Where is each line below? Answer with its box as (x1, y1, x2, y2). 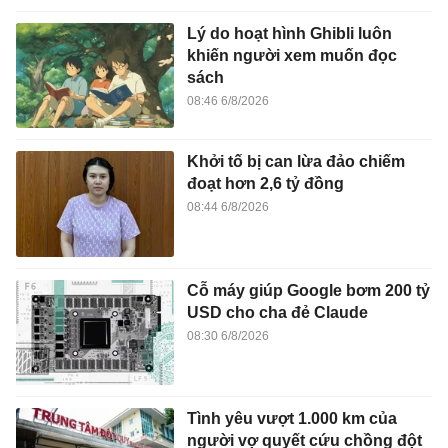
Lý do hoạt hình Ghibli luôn (186, 24, 392, 42)
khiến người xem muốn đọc (186, 46, 397, 64)
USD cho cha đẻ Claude (186, 303, 368, 321)
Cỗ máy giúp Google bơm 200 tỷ (186, 281, 430, 299)
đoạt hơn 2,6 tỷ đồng (186, 175, 344, 193)
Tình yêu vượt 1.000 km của (186, 410, 397, 428)
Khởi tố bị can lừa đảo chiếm (186, 153, 405, 171)
